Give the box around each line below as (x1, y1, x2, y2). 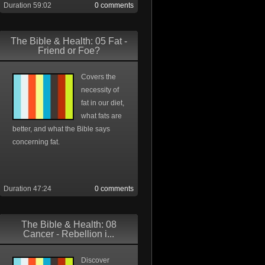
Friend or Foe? (37, 46, 100, 56)
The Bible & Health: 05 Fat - (10, 36, 127, 46)
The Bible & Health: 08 (21, 219, 117, 230)
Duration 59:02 (4, 1, 51, 9)
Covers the (81, 73, 116, 81)
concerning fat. (12, 138, 60, 146)
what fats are (81, 112, 122, 120)
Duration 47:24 (4, 185, 51, 193)
